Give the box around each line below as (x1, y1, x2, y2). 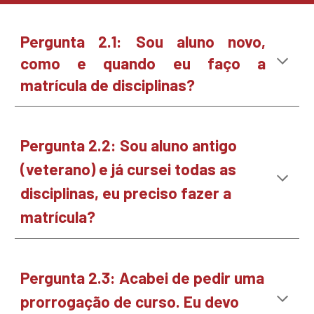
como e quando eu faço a (20, 53, 266, 73)
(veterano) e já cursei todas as (20, 159, 237, 179)
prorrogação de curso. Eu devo (20, 292, 240, 311)
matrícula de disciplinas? (20, 75, 196, 95)
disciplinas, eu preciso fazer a (20, 183, 232, 203)
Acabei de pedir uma (116, 268, 265, 287)
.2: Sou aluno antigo (97, 135, 238, 155)
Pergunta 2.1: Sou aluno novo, (20, 32, 266, 51)
